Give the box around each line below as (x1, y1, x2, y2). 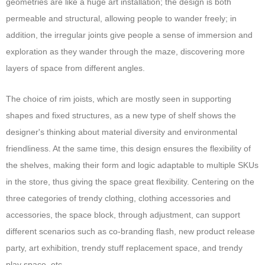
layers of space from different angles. (6, 63, 145, 73)
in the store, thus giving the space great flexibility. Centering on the (6, 177, 254, 186)
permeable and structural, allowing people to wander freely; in (6, 14, 237, 23)
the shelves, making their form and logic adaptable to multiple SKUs (6, 160, 258, 170)
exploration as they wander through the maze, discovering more (6, 47, 245, 56)
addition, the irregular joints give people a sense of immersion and (6, 30, 253, 40)
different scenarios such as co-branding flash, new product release (6, 227, 255, 236)
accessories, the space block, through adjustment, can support (6, 210, 240, 219)
